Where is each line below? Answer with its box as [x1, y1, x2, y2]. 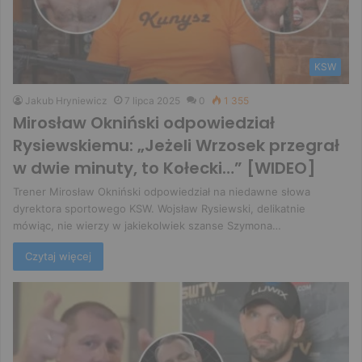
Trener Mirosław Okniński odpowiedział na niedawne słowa [13, 184, 310, 198]
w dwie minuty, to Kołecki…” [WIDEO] [13, 156, 316, 179]
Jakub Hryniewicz [25, 94, 107, 107]
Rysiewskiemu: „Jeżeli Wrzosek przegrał [13, 133, 339, 157]
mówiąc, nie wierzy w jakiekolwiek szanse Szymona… [13, 218, 281, 232]
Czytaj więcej [25, 249, 91, 263]
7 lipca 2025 [124, 94, 180, 107]
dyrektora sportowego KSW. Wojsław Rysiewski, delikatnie [13, 201, 305, 215]
